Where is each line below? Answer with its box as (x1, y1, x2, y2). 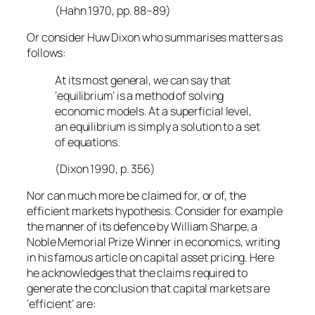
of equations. (55, 134, 120, 150)
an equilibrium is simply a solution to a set (55, 118, 260, 134)
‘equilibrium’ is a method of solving (55, 87, 224, 103)
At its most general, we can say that (55, 72, 231, 88)
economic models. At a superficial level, (55, 103, 252, 119)
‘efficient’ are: (27, 296, 96, 312)
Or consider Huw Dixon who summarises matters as (27, 30, 283, 46)
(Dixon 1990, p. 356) (55, 160, 155, 176)
